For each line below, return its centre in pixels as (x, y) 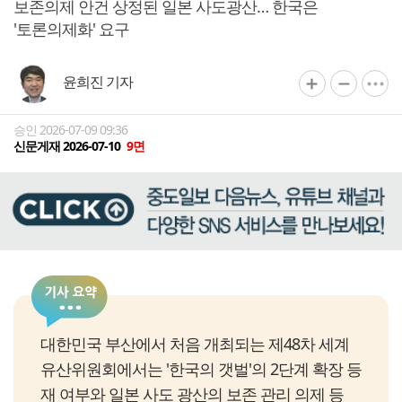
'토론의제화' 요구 (71, 29)
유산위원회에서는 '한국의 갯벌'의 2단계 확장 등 (201, 369)
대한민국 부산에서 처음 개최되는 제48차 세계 (195, 344)
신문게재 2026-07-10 (68, 146)
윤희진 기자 (98, 82)
